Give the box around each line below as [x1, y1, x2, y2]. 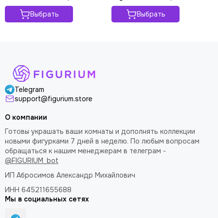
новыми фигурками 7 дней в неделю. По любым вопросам [5, 137, 200, 145]
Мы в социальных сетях [5, 195, 89, 203]
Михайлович [95, 171, 135, 180]
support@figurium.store [15, 94, 92, 103]
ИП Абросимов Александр [5, 171, 95, 180]
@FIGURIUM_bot [5, 156, 58, 165]
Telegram [15, 85, 44, 94]
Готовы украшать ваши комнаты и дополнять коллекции [5, 127, 195, 136]
